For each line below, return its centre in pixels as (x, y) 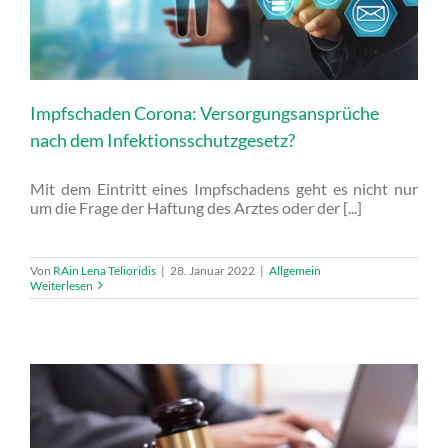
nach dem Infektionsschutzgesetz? (162, 139)
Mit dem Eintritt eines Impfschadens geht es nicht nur (224, 188)
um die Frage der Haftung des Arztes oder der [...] (196, 207)
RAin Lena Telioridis (104, 270)
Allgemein (295, 270)
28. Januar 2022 (212, 270)
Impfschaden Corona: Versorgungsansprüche (204, 112)
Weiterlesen (61, 285)
